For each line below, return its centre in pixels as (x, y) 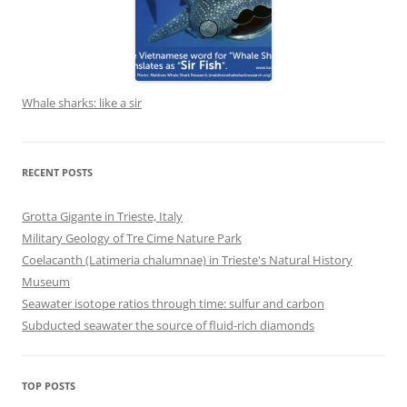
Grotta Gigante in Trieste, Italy (102, 217)
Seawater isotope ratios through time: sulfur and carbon (173, 304)
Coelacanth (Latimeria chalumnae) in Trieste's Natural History (187, 260)
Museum (46, 282)
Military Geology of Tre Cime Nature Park (132, 238)
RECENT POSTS (57, 173)
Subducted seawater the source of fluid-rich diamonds (168, 326)
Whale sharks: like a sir (82, 103)
